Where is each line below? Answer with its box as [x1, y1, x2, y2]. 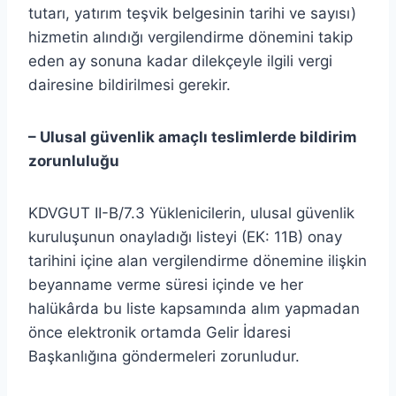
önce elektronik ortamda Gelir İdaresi [28, 323, 291, 341]
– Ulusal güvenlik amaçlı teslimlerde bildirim [28, 127, 357, 146]
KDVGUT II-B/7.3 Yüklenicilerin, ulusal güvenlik [28, 203, 354, 222]
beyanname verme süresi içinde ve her [28, 275, 303, 293]
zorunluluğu [28, 151, 119, 170]
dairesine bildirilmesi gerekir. [28, 75, 231, 94]
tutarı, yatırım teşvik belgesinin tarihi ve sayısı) [28, 4, 356, 22]
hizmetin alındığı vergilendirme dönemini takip [28, 27, 353, 46]
